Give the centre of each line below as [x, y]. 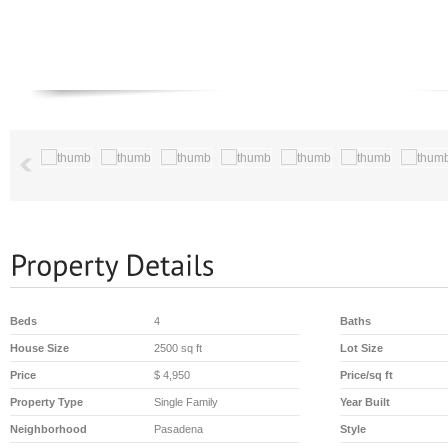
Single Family [186, 402]
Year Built [365, 402]
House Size [39, 348]
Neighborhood [48, 429]
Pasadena [178, 429]
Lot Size [361, 348]
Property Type [46, 402]
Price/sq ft [366, 375]
